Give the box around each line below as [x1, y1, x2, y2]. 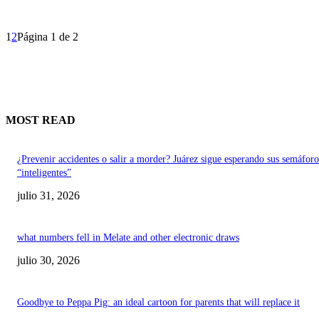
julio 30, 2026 [17, 253, 80, 266]
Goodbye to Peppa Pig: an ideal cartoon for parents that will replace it [17, 296, 300, 308]
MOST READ [6, 114, 75, 127]
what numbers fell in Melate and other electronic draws [17, 231, 239, 243]
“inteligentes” [17, 167, 71, 178]
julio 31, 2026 [17, 189, 80, 202]
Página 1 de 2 [17, 31, 78, 43]
